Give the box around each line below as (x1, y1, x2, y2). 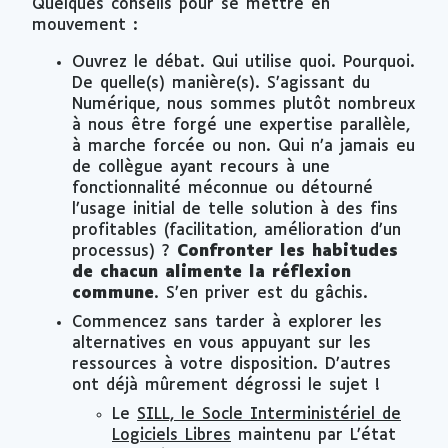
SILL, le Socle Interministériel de (137, 405, 401, 423)
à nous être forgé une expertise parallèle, (72, 116, 410, 134)
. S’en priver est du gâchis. (154, 284, 368, 302)
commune (72, 284, 154, 302)
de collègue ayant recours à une (72, 158, 330, 176)
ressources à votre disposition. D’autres (72, 355, 391, 373)
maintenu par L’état (231, 426, 396, 444)
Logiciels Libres (112, 426, 231, 444)
